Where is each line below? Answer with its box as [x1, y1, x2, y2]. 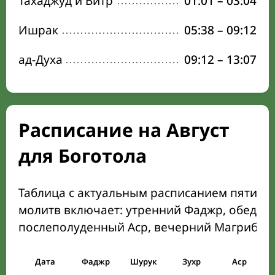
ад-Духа [18, 52, 63, 68]
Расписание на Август [18, 117, 230, 142]
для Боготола [18, 143, 147, 168]
